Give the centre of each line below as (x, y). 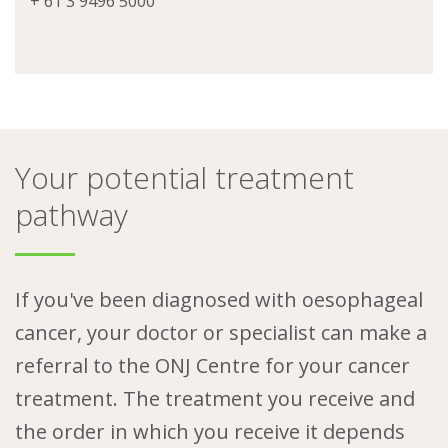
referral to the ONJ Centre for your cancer (212, 365)
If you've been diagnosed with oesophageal (219, 299)
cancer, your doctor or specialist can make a (221, 332)
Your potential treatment (184, 178)
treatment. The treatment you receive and (215, 398)
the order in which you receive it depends (210, 431)
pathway (71, 215)
